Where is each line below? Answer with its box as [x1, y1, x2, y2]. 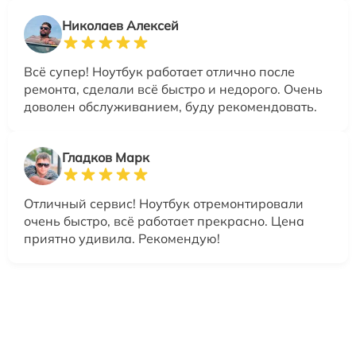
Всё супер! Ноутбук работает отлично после [24, 63, 295, 79]
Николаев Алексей [62, 17, 179, 33]
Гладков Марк [62, 149, 149, 165]
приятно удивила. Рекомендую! [24, 230, 220, 246]
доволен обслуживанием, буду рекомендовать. [24, 98, 317, 114]
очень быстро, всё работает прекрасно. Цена [24, 212, 304, 229]
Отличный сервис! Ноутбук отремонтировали [24, 195, 304, 211]
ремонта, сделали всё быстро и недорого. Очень [24, 80, 323, 97]
